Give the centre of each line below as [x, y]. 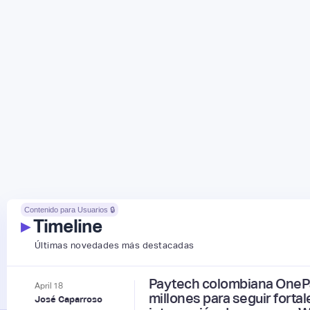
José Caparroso [68, 299]
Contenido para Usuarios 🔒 [69, 209]
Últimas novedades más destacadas [114, 245]
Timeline [65, 226]
